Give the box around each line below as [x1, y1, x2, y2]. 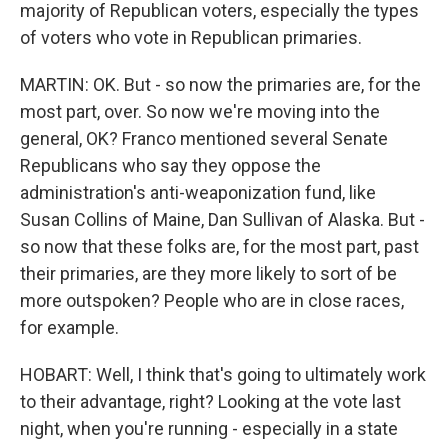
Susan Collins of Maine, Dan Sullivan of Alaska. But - [20, 209, 425, 230]
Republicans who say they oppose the [20, 155, 321, 176]
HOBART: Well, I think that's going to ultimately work [20, 364, 426, 385]
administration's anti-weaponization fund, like [20, 182, 376, 203]
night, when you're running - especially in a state [20, 418, 398, 439]
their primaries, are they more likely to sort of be [20, 263, 397, 284]
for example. [20, 317, 119, 338]
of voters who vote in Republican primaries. [20, 27, 362, 48]
